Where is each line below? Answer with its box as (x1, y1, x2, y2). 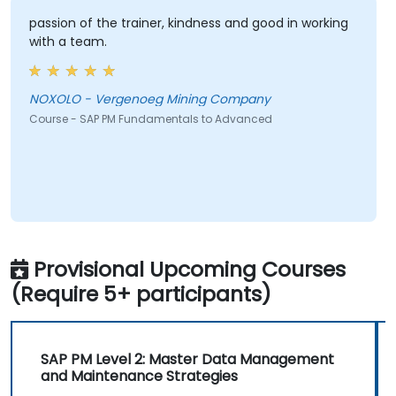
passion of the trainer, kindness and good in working (28, 14, 348, 33)
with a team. (28, 33, 107, 51)
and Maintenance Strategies (41, 366, 238, 387)
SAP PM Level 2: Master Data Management (41, 349, 334, 370)
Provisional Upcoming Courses (34, 255, 346, 285)
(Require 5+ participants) (11, 279, 271, 309)
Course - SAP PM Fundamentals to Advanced (28, 111, 272, 127)
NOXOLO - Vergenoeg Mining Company (83, 90, 270, 109)
